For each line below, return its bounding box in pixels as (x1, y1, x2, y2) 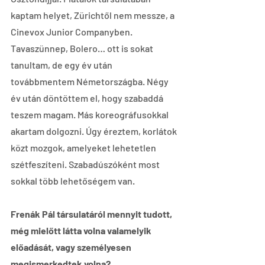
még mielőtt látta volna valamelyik (11, 224, 153, 236)
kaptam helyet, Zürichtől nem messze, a (11, 9, 176, 21)
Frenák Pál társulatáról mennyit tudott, (11, 208, 174, 219)
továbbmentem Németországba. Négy (11, 75, 170, 87)
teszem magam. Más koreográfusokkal (11, 108, 170, 120)
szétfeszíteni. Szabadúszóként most (11, 158, 161, 170)
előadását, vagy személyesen (11, 241, 133, 253)
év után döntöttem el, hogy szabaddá (11, 92, 165, 104)
